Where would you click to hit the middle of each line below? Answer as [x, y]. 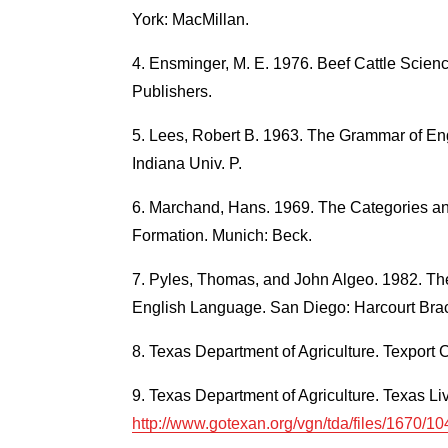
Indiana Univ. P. [186, 163]
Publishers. [171, 91]
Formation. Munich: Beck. [221, 235]
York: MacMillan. [190, 19]
